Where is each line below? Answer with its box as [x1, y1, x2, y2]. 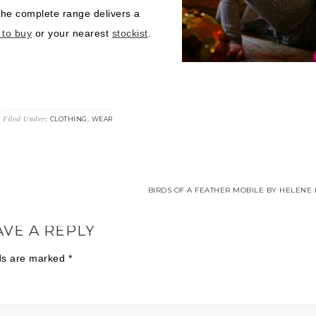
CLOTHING [49, 115, 87, 123]
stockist [111, 28, 148, 39]
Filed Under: [3, 114, 50, 123]
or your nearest [32, 28, 112, 39]
